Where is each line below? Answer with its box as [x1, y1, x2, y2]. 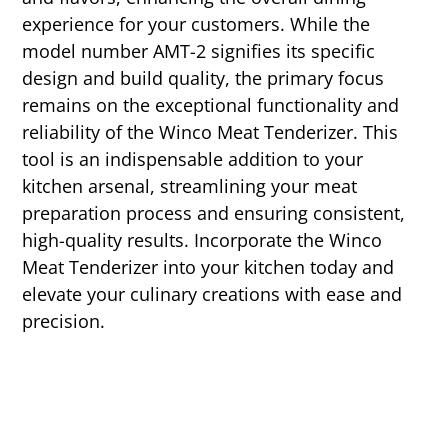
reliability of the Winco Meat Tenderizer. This [22, 120, 399, 145]
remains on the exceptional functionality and [22, 93, 400, 118]
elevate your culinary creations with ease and [22, 282, 403, 307]
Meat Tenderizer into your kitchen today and [22, 255, 395, 280]
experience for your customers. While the [22, 12, 371, 37]
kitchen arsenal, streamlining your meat [22, 174, 358, 199]
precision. [22, 309, 106, 334]
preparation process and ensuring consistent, [22, 201, 406, 226]
